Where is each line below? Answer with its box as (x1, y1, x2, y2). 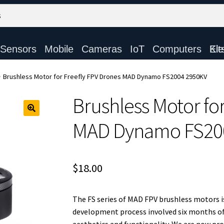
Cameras (81, 43, 122, 54)
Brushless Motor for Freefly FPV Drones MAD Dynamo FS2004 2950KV (3, 71, 207, 81)
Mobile (44, 43, 73, 54)
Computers (152, 43, 201, 54)
